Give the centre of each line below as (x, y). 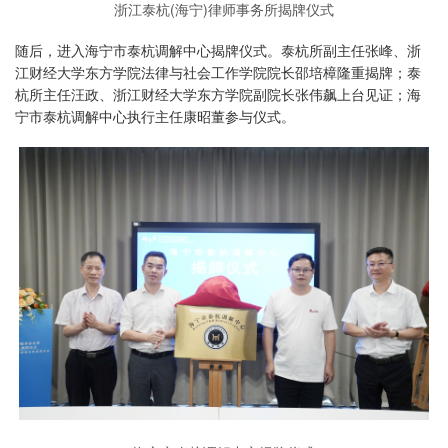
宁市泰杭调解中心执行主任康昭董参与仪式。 (155, 117)
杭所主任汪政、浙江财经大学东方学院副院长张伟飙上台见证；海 (218, 95)
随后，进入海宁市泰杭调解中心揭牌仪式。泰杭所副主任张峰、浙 (218, 51)
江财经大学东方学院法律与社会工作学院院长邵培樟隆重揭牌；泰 (218, 73)
